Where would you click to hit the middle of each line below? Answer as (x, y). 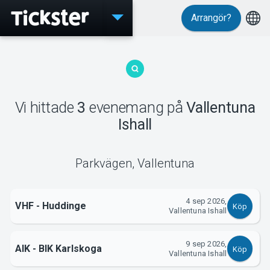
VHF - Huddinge (50, 206)
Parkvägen (104, 164)
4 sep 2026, (206, 201)
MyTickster (135, 127)
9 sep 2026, (206, 243)
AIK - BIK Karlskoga (58, 248)
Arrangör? (211, 18)
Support (135, 212)
